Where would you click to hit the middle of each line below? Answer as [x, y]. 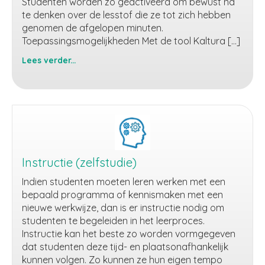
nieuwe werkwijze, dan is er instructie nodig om [123, 208]
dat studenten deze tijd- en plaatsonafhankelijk [125, 247]
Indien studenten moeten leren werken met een [124, 182]
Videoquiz [43, 72]
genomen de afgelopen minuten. [95, 28]
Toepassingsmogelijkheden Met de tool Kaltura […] [131, 41]
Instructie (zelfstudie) [79, 162]
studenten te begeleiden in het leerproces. [113, 221]
